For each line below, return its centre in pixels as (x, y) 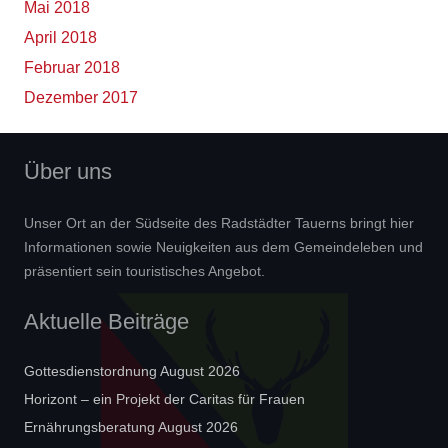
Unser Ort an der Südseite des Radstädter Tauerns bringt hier (219, 223)
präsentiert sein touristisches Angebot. (144, 271)
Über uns (68, 172)
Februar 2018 (72, 68)
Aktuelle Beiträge (106, 322)
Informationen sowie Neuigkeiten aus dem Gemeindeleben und (223, 247)
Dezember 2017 (81, 98)
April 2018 (60, 38)
